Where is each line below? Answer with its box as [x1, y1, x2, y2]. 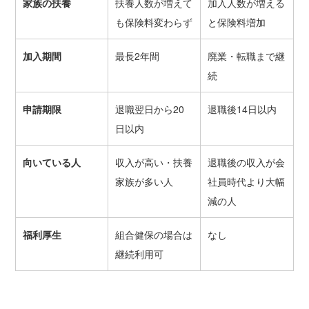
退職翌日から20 [114, 102, 184, 117]
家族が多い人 [114, 175, 173, 189]
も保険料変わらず [114, 15, 192, 30]
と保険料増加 [207, 15, 266, 30]
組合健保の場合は [114, 228, 192, 242]
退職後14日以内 [207, 102, 277, 117]
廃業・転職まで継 [207, 49, 285, 63]
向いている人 [22, 155, 81, 170]
